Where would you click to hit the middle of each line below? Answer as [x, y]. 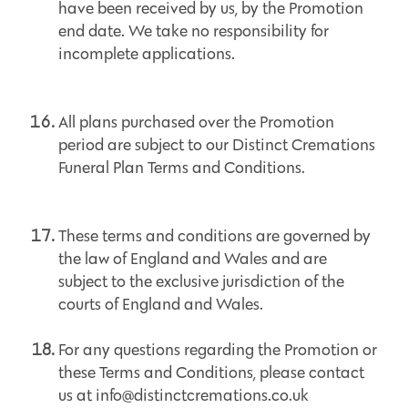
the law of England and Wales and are [193, 259]
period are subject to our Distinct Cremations [217, 145]
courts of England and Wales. [161, 304]
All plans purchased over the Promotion [196, 122]
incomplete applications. [147, 54]
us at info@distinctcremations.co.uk [184, 395]
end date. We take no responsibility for [194, 31]
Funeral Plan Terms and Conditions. [182, 168]
